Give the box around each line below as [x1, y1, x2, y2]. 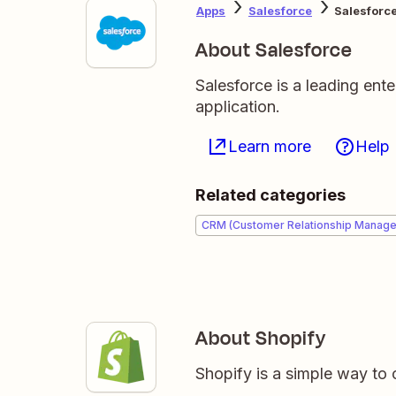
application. [195, 97, 280, 116]
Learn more [228, 137, 311, 156]
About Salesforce [195, 36, 353, 65]
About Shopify [195, 324, 326, 353]
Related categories [195, 186, 346, 204]
